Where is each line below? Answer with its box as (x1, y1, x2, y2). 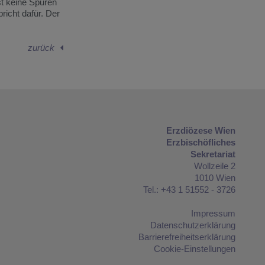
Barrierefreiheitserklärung (138, 231, 235, 242)
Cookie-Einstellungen (153, 243, 235, 254)
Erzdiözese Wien (166, 125, 235, 135)
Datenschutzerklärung (150, 219, 235, 230)
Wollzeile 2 (193, 160, 235, 171)
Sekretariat (190, 148, 235, 159)
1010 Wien (194, 172, 235, 183)
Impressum (190, 208, 235, 218)
